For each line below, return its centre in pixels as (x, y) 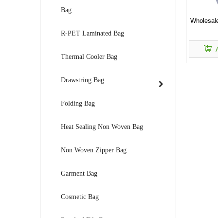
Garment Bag (79, 173)
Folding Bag (78, 103)
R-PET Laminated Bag (92, 33)
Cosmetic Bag (80, 197)
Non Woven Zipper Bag (94, 150)
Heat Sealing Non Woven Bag (102, 127)
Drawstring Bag (82, 80)
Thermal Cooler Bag (89, 57)
